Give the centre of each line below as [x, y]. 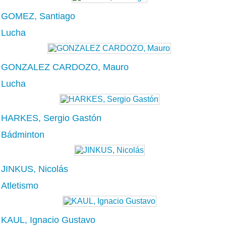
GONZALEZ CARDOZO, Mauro [65, 67]
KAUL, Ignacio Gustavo [48, 220]
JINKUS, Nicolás [35, 169]
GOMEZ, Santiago [38, 16]
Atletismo [20, 185]
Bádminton [23, 134]
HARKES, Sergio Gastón [51, 118]
